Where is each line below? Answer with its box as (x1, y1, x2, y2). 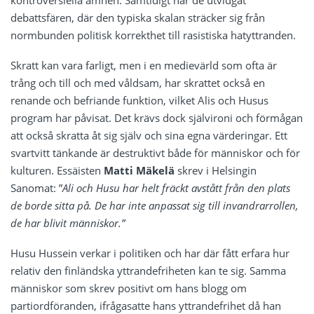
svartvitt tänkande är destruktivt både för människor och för (11, 145, 300, 160)
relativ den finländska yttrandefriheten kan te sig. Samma (11, 263, 286, 278)
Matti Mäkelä (104, 163, 175, 177)
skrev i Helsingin (175, 163, 257, 177)
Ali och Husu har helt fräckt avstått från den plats (62, 180, 290, 195)
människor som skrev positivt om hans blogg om (11, 280, 247, 295)
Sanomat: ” (11, 180, 62, 195)
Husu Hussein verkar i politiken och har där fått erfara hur (11, 245, 289, 260)
